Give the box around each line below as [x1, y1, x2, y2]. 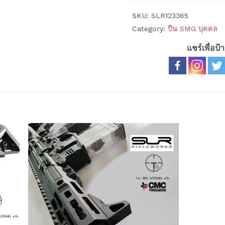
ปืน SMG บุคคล [168, 24, 218, 33]
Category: [132, 24, 168, 33]
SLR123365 [151, 11, 189, 20]
